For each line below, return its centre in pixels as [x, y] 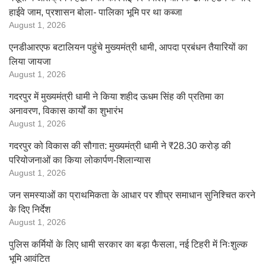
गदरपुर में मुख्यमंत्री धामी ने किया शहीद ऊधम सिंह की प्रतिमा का [116, 96]
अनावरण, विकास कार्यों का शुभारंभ [66, 111]
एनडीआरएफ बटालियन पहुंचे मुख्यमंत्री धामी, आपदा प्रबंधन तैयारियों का [128, 47]
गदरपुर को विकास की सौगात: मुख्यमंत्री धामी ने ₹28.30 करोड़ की [120, 146]
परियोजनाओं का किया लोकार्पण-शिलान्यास [80, 160]
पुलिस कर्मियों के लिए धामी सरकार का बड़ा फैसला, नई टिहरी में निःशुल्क [128, 244]
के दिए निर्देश [30, 209]
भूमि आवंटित [29, 259]
